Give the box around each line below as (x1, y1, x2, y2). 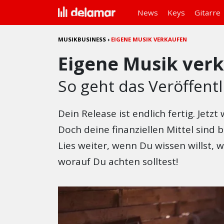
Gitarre (194, 7, 220, 17)
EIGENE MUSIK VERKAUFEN (111, 35, 187, 43)
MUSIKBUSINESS (58, 35, 106, 43)
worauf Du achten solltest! (58, 155, 178, 168)
